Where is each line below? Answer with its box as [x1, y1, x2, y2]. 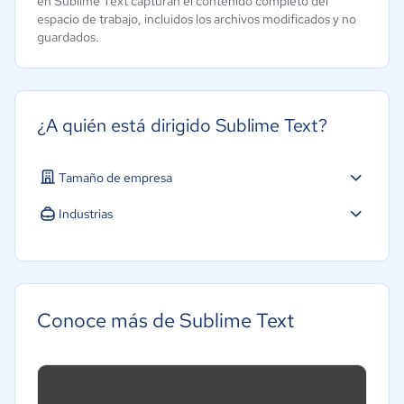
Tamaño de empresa [59, 169, 172, 186]
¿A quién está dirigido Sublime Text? [37, 114, 327, 137]
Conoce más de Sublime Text [37, 308, 294, 334]
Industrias [59, 205, 113, 222]
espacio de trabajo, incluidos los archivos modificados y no [37, 11, 356, 27]
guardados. [37, 29, 99, 45]
